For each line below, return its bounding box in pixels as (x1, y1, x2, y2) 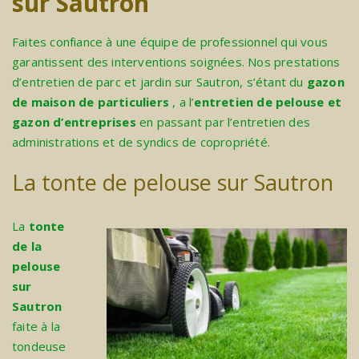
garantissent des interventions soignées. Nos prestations (12, 54, 341, 71)
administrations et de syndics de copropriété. (12, 134, 271, 151)
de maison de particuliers (12, 94, 169, 111)
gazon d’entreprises (12, 114, 136, 131)
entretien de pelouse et (194, 94, 342, 111)
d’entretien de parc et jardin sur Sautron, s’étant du (12, 74, 307, 91)
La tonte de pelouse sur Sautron (12, 167, 333, 198)
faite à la (12, 318, 61, 335)
